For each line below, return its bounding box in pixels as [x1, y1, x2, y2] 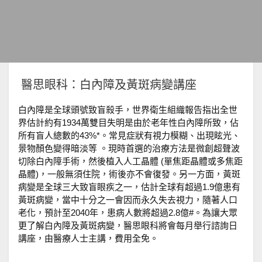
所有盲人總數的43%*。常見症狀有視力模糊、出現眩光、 [18, 130, 240, 141]
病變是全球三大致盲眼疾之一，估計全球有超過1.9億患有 [18, 182, 240, 192]
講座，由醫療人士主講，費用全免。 [18, 233, 158, 244]
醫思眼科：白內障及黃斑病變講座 [18, 77, 196, 94]
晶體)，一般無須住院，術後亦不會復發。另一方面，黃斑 [18, 169, 240, 180]
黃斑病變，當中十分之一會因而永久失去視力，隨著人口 [18, 195, 237, 205]
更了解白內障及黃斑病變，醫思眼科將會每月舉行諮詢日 [18, 220, 237, 231]
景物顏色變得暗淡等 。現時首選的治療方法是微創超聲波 [18, 143, 240, 154]
